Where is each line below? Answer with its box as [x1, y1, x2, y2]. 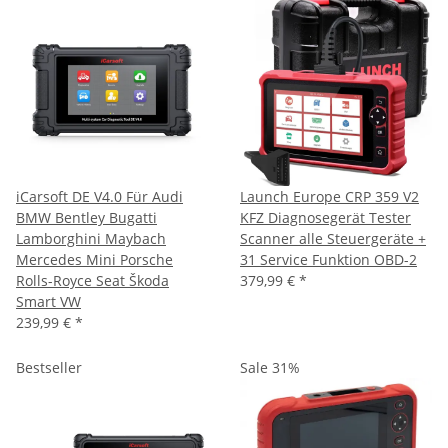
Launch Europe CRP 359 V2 [240, 187, 419, 207]
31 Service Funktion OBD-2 [240, 250, 417, 270]
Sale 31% [240, 358, 300, 378]
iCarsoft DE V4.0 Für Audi [16, 187, 183, 207]
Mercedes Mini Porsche [16, 250, 173, 270]
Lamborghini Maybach [16, 229, 166, 249]
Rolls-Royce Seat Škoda [16, 271, 169, 291]
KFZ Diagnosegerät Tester [240, 208, 411, 228]
